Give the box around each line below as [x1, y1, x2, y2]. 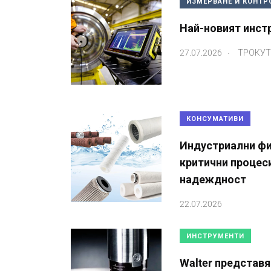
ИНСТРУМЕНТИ [186, 232, 244, 240]
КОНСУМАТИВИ [186, 114, 244, 123]
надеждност [180, 173, 246, 186]
